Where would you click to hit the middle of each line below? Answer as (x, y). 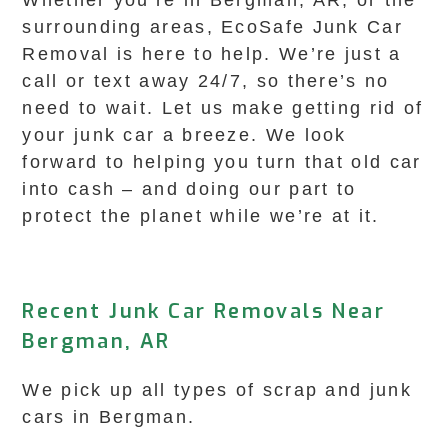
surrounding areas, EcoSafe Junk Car (212, 27)
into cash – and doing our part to (189, 189)
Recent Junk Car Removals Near (204, 311)
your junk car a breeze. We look (184, 135)
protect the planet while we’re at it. (201, 216)
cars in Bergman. (109, 417)
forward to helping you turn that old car (222, 162)
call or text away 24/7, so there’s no (206, 81)
